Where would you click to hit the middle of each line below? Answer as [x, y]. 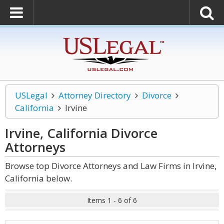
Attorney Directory [94, 95]
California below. [38, 178]
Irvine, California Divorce [81, 133]
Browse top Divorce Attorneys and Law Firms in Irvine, [111, 166]
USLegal [31, 95]
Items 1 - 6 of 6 [112, 200]
